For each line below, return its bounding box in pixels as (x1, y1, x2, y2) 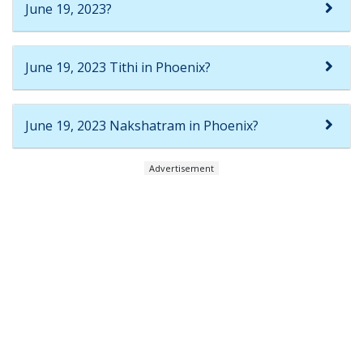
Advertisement (149, 162, 214, 175)
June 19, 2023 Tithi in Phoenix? (25, 58, 211, 77)
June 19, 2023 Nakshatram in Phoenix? (25, 117, 258, 135)
